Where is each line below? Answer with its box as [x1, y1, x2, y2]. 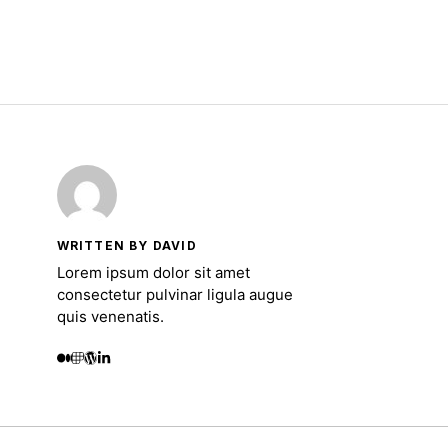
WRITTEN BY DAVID [56, 237, 197, 253]
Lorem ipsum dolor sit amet [56, 262, 250, 282]
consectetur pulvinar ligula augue [56, 284, 293, 304]
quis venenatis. [56, 306, 168, 326]
